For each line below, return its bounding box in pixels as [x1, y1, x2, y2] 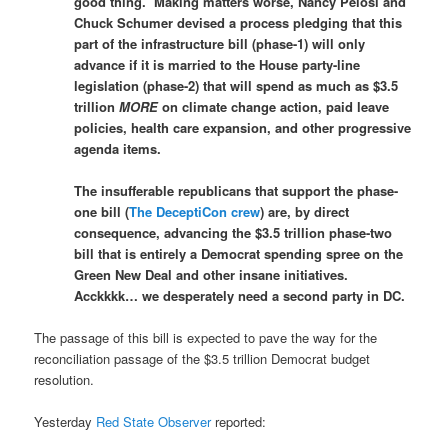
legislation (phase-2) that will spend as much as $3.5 [74, 75, 399, 95]
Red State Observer [96, 412, 212, 431]
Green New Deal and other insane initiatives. [74, 264, 349, 284]
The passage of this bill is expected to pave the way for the [34, 327, 378, 347]
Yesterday [34, 412, 97, 431]
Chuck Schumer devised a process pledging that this [74, 12, 403, 32]
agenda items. [74, 138, 162, 158]
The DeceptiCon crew [129, 201, 261, 221]
